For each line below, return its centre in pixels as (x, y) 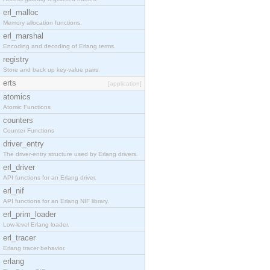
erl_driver (19, 167)
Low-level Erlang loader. (36, 224)
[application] (125, 83)
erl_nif (14, 191)
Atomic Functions (27, 107)
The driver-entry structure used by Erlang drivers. (71, 154)
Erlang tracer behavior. (34, 248)
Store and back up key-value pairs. (52, 70)
